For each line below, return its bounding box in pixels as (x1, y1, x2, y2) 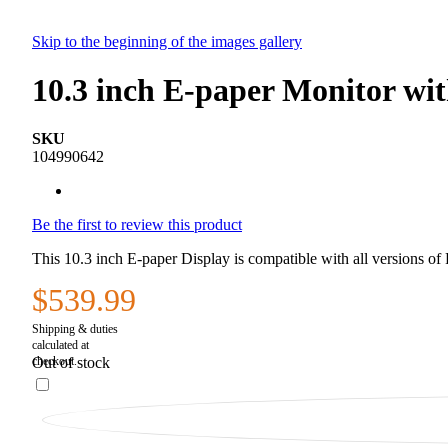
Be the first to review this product (32, 216, 242, 234)
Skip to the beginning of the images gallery (32, 32, 302, 50)
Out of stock (32, 354, 110, 372)
